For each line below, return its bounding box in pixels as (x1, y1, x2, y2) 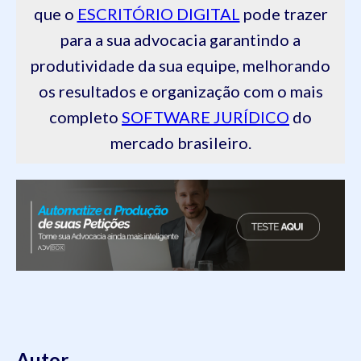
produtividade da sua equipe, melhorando (31, 56, 330, 75)
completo (49, 107, 122, 127)
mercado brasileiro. (110, 133, 251, 152)
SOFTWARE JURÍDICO (122, 107, 289, 127)
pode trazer (239, 4, 328, 23)
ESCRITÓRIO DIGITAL (77, 4, 240, 23)
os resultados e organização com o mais (38, 81, 323, 101)
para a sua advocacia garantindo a (60, 30, 301, 49)
